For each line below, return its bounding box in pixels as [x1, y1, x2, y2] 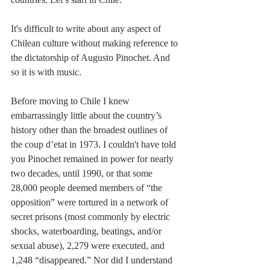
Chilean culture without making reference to [11, 38, 180, 49]
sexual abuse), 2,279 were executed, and [11, 240, 167, 251]
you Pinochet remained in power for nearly [11, 154, 176, 165]
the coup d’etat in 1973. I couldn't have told [11, 139, 178, 150]
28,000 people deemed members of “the [11, 183, 165, 193]
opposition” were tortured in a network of [11, 197, 171, 208]
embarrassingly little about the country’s [11, 110, 164, 121]
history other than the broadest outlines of [11, 125, 170, 136]
